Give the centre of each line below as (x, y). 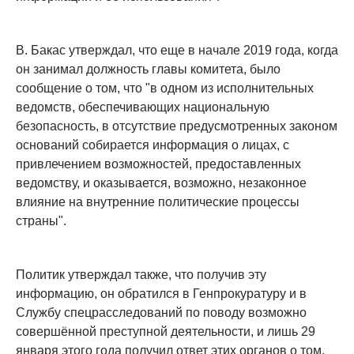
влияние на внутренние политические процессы (158, 202)
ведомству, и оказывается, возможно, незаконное (161, 183)
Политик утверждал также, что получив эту (141, 275)
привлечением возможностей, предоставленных (158, 164)
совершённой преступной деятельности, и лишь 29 (166, 332)
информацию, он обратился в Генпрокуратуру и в (161, 294)
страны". (41, 221)
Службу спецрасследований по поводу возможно (161, 313)
